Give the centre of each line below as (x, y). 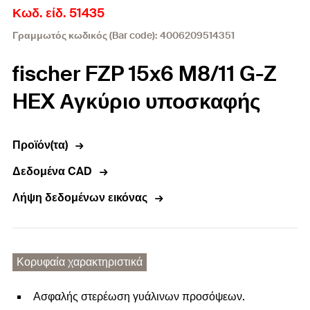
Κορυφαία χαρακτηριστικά (80, 262)
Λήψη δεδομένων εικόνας (80, 198)
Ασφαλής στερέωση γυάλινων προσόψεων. (139, 297)
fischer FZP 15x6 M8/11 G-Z (145, 74)
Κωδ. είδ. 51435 (58, 13)
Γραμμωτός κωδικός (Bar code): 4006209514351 (124, 35)
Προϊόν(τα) (40, 145)
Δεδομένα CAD (52, 171)
